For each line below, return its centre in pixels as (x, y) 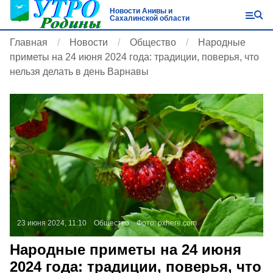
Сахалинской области (149, 18)
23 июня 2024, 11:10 (52, 223)
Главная (29, 42)
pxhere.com (177, 223)
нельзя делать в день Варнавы (79, 72)
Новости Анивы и (141, 11)
